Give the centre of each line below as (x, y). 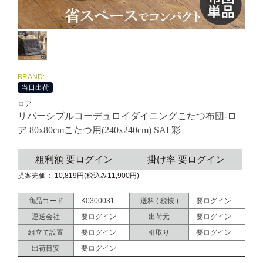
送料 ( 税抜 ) (159, 201)
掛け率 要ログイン (186, 159)
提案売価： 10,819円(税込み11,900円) (78, 176)
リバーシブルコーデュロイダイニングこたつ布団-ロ (127, 116)
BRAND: (31, 77)
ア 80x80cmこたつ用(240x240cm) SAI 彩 (99, 130)
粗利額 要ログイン (74, 159)
